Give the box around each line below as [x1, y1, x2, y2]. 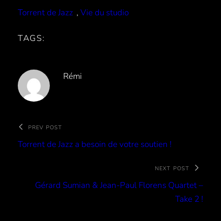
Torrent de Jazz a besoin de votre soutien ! [18, 138, 172, 150]
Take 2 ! [175, 193, 203, 205]
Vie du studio [80, 6, 129, 18]
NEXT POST [155, 164, 189, 172]
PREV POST [28, 123, 62, 131]
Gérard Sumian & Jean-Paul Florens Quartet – [35, 179, 203, 191]
